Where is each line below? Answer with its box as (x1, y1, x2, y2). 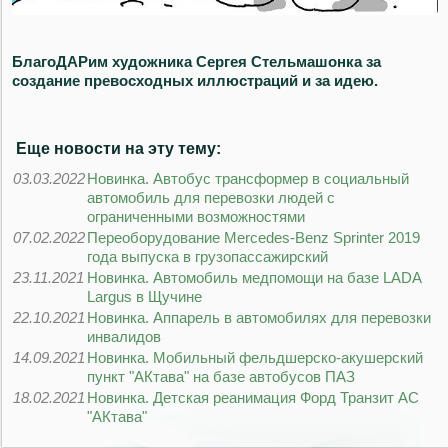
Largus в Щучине (87, 288, 202, 306)
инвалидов (87, 328, 161, 346)
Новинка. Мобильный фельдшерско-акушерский (87, 349, 423, 367)
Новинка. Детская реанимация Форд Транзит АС (87, 389, 419, 407)
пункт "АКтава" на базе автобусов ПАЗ (87, 368, 355, 386)
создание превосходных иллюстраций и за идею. (12, 72, 378, 90)
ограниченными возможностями (87, 208, 305, 226)
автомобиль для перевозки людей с (87, 189, 335, 207)
